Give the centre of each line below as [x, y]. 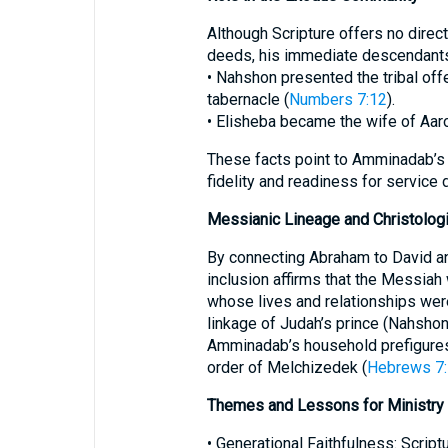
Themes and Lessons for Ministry [325, 405]
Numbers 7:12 [337, 99]
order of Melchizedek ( [286, 367]
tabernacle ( [247, 99]
